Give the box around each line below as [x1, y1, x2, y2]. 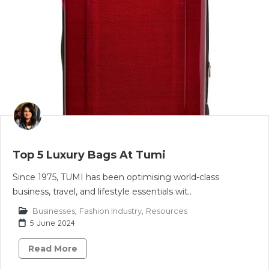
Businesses [32, 206, 75, 216]
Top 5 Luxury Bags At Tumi [13, 148, 166, 162]
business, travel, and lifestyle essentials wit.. [13, 186, 192, 197]
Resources [146, 206, 187, 216]
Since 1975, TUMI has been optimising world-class [13, 172, 219, 183]
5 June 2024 [30, 218, 75, 228]
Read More [28, 243, 77, 254]
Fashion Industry [79, 206, 142, 216]
